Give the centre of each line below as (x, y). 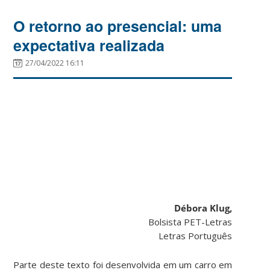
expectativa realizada (89, 45)
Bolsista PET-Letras (190, 221)
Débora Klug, (203, 208)
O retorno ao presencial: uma (118, 26)
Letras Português (196, 235)
